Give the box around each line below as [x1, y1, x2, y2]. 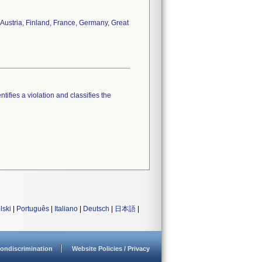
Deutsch [83, 205, 109, 213]
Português [16, 205, 49, 213]
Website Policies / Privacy [72, 245, 150, 252]
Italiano [54, 205, 78, 213]
